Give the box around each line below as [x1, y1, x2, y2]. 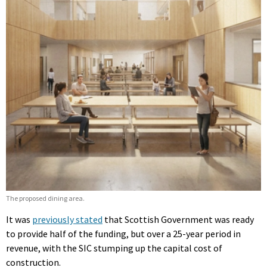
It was [6, 213, 32, 225]
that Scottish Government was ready [103, 213, 254, 225]
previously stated [32, 213, 103, 225]
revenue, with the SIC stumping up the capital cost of [6, 241, 222, 254]
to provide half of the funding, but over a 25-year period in [6, 227, 241, 240]
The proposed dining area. [6, 193, 85, 203]
